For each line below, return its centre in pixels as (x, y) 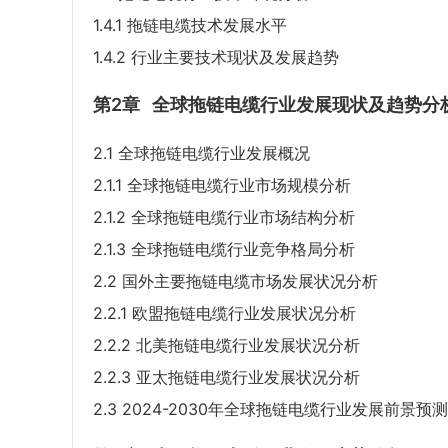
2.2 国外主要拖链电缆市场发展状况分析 (235, 281)
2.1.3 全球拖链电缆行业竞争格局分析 (224, 249)
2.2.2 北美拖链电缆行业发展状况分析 (226, 345)
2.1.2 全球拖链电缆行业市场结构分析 (224, 217)
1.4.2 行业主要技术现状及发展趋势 (216, 57)
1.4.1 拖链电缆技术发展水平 (190, 25)
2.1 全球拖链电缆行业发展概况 (201, 153)
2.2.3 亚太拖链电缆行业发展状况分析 (226, 377)
